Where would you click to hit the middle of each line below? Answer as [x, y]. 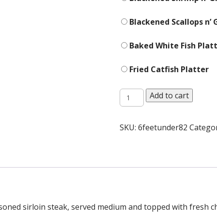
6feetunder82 [163, 127]
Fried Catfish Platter [168, 69]
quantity [136, 104]
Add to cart [170, 95]
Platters [135, 93]
